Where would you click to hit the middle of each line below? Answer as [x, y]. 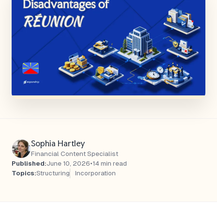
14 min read [110, 163]
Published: [29, 163]
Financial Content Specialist [75, 154]
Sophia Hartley [58, 143]
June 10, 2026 [68, 163]
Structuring [53, 173]
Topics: [24, 173]
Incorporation [95, 173]
